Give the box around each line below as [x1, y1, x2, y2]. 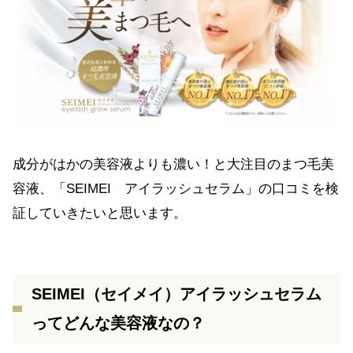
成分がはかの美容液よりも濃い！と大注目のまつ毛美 [13, 157, 334, 173]
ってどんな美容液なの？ [32, 314, 205, 333]
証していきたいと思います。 [13, 206, 187, 221]
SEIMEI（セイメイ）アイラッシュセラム [32, 285, 321, 303]
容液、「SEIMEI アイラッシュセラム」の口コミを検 [13, 181, 339, 197]
